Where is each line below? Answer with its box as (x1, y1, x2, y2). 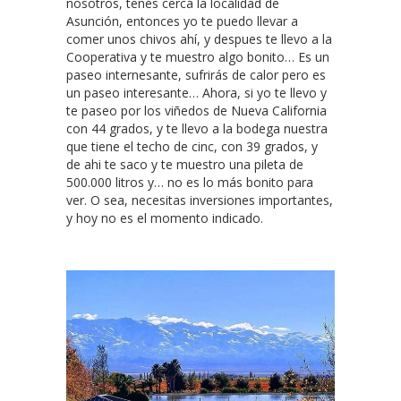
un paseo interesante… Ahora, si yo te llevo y (66, 84, 327, 102)
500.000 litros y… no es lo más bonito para (66, 174, 313, 192)
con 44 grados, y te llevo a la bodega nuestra (66, 120, 328, 138)
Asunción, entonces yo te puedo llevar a (66, 13, 298, 30)
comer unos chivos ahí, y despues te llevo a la (66, 30, 332, 48)
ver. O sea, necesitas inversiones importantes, (66, 192, 333, 209)
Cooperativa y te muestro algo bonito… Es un (66, 48, 329, 66)
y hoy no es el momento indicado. (66, 209, 263, 227)
